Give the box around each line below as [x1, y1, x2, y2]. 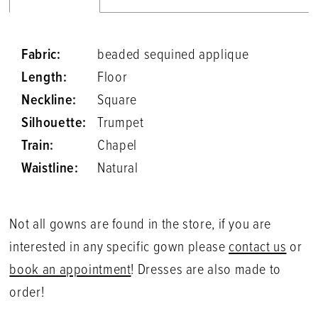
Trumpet [97, 114, 144, 133]
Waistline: [21, 159, 79, 178]
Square [97, 91, 137, 110]
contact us [229, 238, 287, 258]
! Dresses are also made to [131, 261, 281, 280]
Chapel [97, 136, 137, 155]
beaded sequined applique [97, 45, 249, 65]
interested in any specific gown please [9, 238, 229, 258]
